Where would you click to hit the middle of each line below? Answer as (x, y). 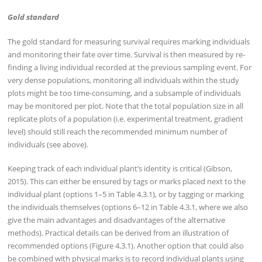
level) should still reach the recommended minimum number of (118, 131)
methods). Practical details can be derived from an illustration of (118, 233)
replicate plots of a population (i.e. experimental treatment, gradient (126, 118)
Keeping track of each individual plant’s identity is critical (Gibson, (120, 169)
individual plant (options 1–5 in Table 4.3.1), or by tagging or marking (126, 194)
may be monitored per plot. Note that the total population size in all (126, 106)
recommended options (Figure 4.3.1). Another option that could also (126, 246)
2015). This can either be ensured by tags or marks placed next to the (127, 182)
